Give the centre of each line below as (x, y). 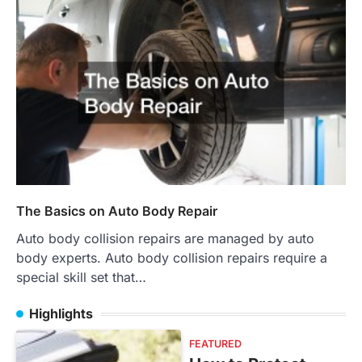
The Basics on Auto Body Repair (117, 211)
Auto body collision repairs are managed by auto (165, 239)
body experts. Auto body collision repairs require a (172, 258)
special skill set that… (81, 278)
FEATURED (215, 344)
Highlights (61, 314)
